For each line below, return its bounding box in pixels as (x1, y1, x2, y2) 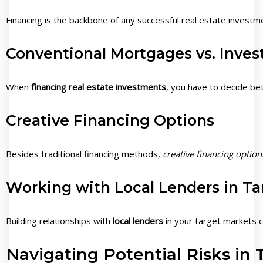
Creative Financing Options (6, 111, 214, 129)
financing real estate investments (31, 80, 166, 93)
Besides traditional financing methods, (6, 147, 163, 160)
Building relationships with (6, 214, 113, 227)
